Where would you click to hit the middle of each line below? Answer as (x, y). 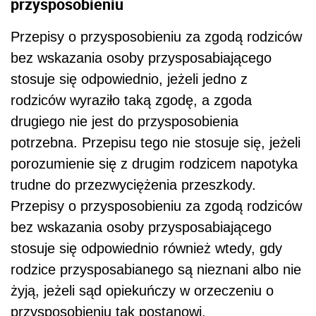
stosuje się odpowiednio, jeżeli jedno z (129, 79)
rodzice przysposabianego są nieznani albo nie (156, 270)
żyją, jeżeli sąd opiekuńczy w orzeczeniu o (142, 291)
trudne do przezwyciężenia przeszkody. (133, 185)
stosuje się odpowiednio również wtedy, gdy (146, 249)
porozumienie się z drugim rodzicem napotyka (154, 164)
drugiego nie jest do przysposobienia (124, 122)
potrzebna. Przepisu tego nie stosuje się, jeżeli (156, 143)
